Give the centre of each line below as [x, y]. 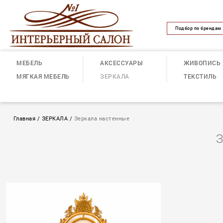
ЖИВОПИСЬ [202, 62]
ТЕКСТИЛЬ [200, 76]
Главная [24, 119]
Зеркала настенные [102, 119]
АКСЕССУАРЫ [121, 62]
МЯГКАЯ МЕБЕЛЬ [43, 76]
